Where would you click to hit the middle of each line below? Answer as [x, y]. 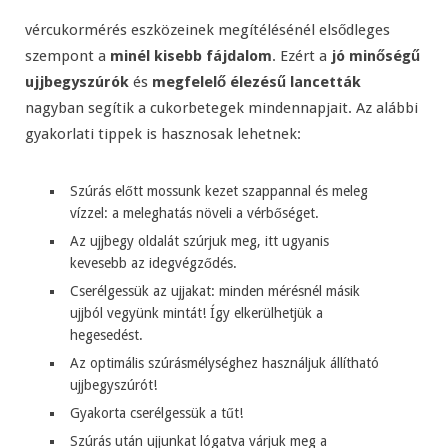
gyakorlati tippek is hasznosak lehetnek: [163, 134]
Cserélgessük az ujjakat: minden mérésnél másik [215, 291]
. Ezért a [301, 56]
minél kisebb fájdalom [191, 56]
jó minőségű [375, 56]
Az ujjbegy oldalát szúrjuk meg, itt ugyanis [199, 241]
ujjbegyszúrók [77, 82]
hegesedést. [106, 335]
